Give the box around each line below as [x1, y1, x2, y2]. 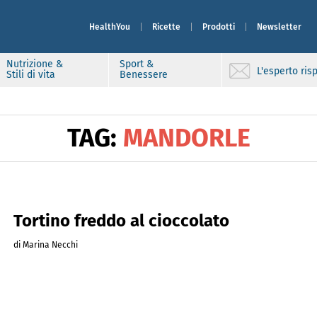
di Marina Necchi [13, 240, 78, 250]
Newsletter [257, 21, 301, 32]
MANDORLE [116, 122, 250, 154]
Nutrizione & [6, 58, 63, 70]
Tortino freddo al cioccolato [13, 211, 229, 231]
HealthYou [89, 21, 130, 32]
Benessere [120, 69, 168, 81]
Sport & [120, 58, 154, 70]
